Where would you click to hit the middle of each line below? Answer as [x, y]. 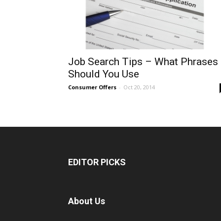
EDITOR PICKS [97, 162]
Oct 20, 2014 [139, 87]
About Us [87, 201]
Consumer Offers [92, 87]
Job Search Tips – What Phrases [143, 61]
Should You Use [104, 74]
